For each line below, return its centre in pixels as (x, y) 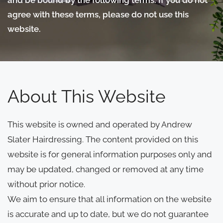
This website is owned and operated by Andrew (100, 124)
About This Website (87, 96)
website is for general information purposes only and (110, 154)
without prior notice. (46, 184)
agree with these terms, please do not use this (98, 14)
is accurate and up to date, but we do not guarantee (108, 214)
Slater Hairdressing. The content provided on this (103, 139)
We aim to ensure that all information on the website (110, 199)
